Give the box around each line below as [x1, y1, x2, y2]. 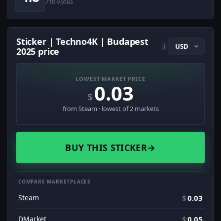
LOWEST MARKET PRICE [75, 75, 146, 83]
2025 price [16, 45, 60, 58]
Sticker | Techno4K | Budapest [16, 36, 148, 48]
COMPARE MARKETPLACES [18, 178, 91, 185]
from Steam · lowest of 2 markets [62, 104, 159, 113]
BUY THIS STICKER [65, 142, 147, 154]
